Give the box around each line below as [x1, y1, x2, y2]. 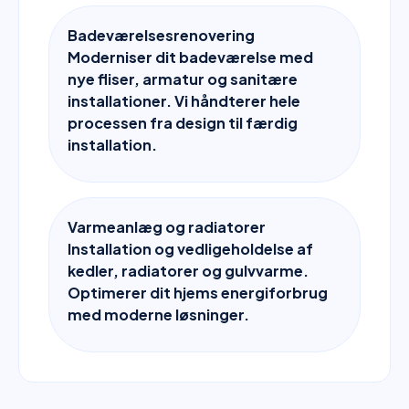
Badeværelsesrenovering [68, 26, 255, 45]
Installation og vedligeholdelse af [68, 239, 313, 258]
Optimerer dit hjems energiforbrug [68, 283, 328, 302]
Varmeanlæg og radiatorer [68, 217, 266, 236]
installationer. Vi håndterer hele [68, 91, 300, 110]
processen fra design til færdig [68, 113, 298, 132]
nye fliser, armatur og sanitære [68, 69, 298, 89]
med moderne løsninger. [68, 305, 249, 324]
